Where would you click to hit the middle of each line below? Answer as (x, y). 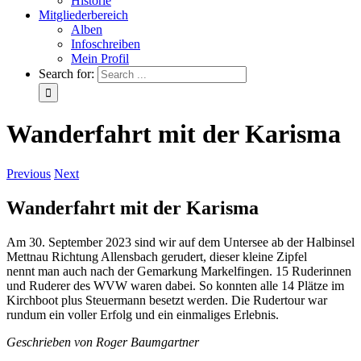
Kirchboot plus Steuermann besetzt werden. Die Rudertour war (167, 300)
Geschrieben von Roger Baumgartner (103, 342)
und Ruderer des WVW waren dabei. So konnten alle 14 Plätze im (175, 285)
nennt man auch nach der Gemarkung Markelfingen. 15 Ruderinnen (179, 271)
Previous (29, 173)
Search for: (66, 74)
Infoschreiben (106, 44)
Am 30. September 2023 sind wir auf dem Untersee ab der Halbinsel (180, 242)
